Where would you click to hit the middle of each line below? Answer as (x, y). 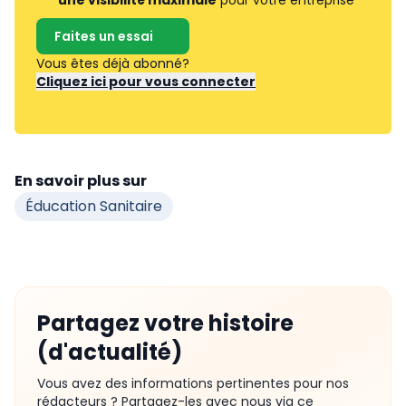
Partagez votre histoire (165, 323)
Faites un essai (104, 36)
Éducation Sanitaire (94, 206)
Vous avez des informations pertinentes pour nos (193, 383)
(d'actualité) (110, 352)
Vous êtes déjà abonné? (115, 63)
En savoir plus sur (81, 181)
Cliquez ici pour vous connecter (146, 82)
